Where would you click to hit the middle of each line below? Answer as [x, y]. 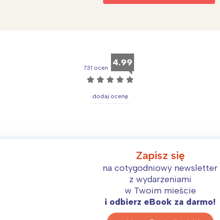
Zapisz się [160, 156]
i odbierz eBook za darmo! [160, 202]
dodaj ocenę [110, 96]
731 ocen [96, 68]
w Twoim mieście [160, 191]
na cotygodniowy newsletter [160, 168]
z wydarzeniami [160, 179]
